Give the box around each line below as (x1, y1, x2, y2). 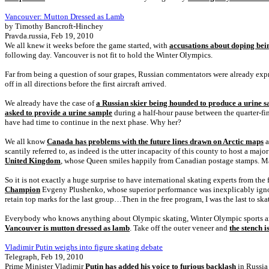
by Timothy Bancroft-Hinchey (5, 22, 103, 31)
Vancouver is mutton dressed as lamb (5, 223, 130, 232)
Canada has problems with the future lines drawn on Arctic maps (47, 137, 264, 146)
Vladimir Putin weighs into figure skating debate (5, 243, 163, 252)
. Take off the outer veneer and (130, 223, 229, 232)
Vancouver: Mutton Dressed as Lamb (5, 12, 124, 21)
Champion (5, 185, 40, 194)
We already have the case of (5, 98, 96, 107)
